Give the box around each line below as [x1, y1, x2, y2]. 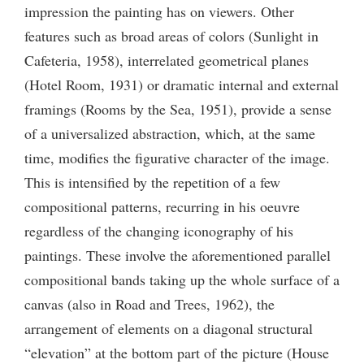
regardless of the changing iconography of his [24, 220, 293, 240]
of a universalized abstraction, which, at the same [24, 123, 315, 143]
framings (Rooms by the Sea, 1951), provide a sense [24, 98, 331, 119]
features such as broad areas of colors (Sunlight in [24, 25, 318, 45]
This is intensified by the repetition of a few [24, 171, 280, 192]
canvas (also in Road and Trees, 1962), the [24, 293, 275, 314]
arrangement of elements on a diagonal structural [24, 318, 313, 338]
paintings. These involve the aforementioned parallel [24, 245, 331, 265]
